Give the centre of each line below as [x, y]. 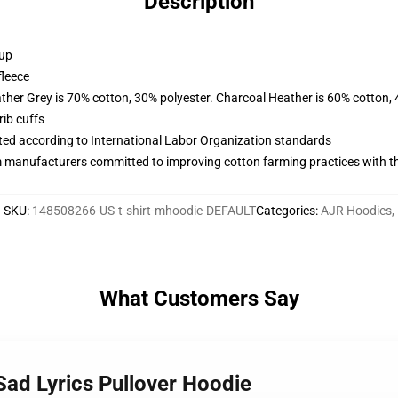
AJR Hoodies [356, 211]
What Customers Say [199, 298]
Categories [286, 211]
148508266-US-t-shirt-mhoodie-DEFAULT [144, 211]
